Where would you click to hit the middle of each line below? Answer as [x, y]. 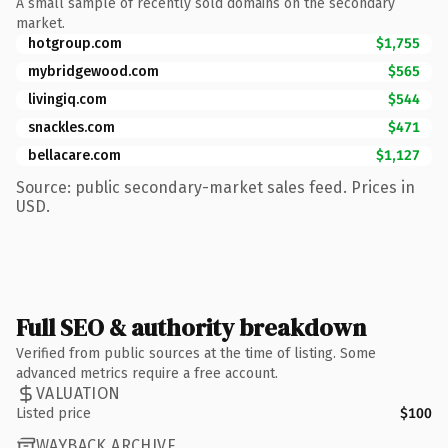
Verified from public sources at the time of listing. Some [196, 353]
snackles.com [71, 127]
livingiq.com [67, 99]
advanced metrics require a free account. [147, 373]
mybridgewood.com [93, 71]
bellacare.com [74, 155]
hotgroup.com [75, 43]
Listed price [53, 413]
